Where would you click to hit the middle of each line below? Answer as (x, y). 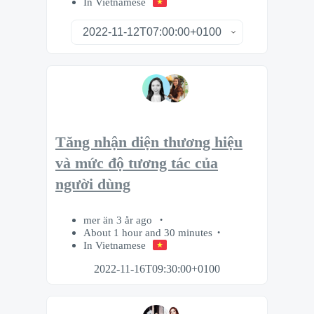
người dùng (93, 185)
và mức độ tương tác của (137, 164)
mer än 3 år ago (119, 220)
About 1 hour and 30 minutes (148, 233)
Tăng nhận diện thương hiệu (149, 143)
